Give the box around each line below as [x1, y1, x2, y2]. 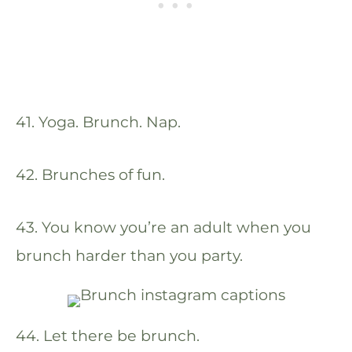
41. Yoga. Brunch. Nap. [16, 112, 181, 132]
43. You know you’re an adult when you [16, 217, 311, 236]
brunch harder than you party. [16, 245, 243, 265]
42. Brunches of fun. [16, 165, 165, 185]
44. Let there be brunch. [16, 326, 200, 346]
